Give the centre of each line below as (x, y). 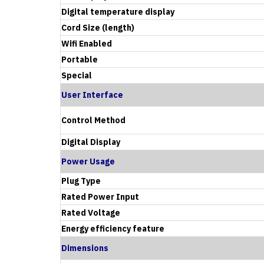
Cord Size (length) (98, 27)
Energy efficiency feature (113, 228)
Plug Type (81, 181)
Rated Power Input (100, 197)
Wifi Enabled (87, 43)
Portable (80, 59)
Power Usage (88, 161)
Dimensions (85, 248)
